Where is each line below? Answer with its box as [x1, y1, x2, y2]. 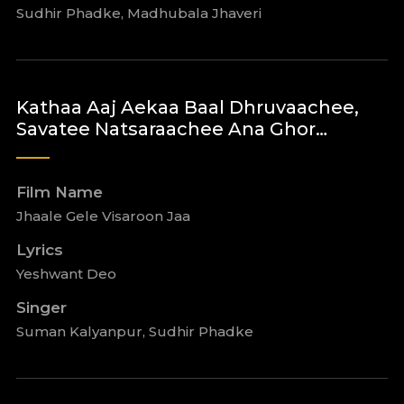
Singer [15, 298, 67, 317]
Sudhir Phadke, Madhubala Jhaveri [15, 5, 262, 22]
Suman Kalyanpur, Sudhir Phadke [15, 323, 253, 340]
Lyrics [15, 241, 63, 259]
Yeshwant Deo [15, 265, 116, 282]
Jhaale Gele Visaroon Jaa [15, 207, 190, 225]
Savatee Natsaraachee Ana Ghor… [15, 118, 327, 140]
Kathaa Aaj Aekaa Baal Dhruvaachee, [15, 96, 359, 118]
